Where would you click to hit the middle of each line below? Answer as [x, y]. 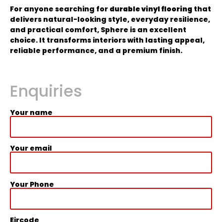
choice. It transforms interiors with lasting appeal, [107, 40]
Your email [31, 148]
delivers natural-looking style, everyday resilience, [110, 20]
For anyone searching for [60, 9]
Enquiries [46, 91]
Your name [31, 112]
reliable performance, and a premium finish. [96, 51]
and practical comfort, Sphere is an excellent [98, 30]
